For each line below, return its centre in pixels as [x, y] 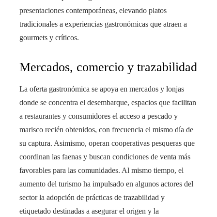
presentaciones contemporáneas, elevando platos [93, 11]
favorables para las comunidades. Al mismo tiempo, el [101, 170]
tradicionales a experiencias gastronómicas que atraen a [103, 24]
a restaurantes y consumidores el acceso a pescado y [99, 116]
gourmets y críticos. [49, 38]
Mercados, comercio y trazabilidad [108, 67]
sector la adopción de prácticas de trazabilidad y [92, 198]
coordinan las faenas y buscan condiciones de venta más [105, 157]
